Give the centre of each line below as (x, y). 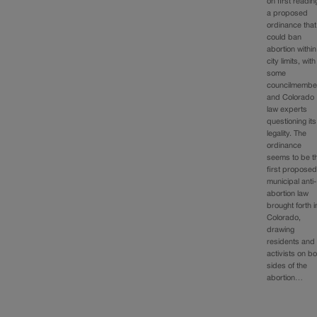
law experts (287, 109)
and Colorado (291, 97)
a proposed (288, 13)
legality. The (287, 133)
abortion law (288, 194)
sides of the (287, 266)
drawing (281, 230)
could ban (284, 37)
